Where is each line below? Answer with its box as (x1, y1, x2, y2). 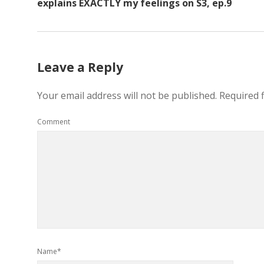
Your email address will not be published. (37, 89, 217, 102)
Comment (37, 117, 70, 127)
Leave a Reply (37, 59, 123, 75)
